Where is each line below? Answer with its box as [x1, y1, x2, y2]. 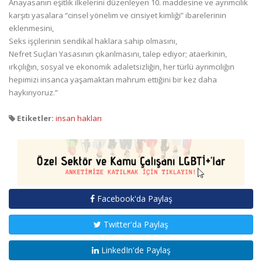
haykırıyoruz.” [9, 87, 58, 98]
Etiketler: [15, 112, 54, 123]
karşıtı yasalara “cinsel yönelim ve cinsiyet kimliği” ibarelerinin [9, 9, 226, 20]
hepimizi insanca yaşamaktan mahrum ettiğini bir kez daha [9, 74, 217, 85]
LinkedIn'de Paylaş [98, 244, 171, 256]
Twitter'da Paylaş [101, 219, 168, 230]
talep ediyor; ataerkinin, [143, 48, 227, 59]
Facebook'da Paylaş [94, 193, 173, 205]
